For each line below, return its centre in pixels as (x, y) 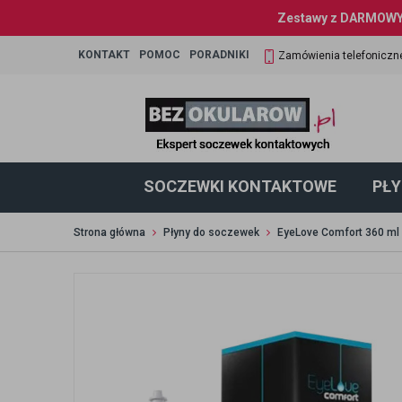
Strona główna (109, 232)
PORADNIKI (219, 55)
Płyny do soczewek (211, 232)
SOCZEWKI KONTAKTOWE (240, 186)
